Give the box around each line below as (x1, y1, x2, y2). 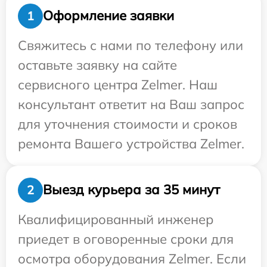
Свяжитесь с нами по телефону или (18, 36, 243, 54)
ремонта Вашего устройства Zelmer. (18, 135, 244, 152)
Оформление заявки (43, 7, 174, 24)
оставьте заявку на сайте (18, 56, 177, 73)
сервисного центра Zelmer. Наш (18, 76, 218, 93)
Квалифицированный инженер (18, 210, 213, 228)
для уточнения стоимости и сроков (18, 115, 237, 132)
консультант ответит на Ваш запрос (18, 95, 244, 113)
